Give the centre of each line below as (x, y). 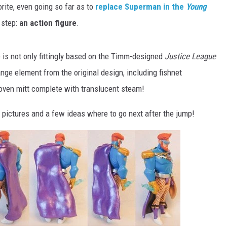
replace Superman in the (141, 7)
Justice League (190, 56)
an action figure (48, 23)
